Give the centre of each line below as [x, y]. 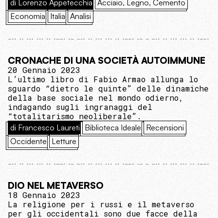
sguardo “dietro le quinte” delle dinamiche [108, 88]
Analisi [81, 16]
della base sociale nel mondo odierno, [96, 97]
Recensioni [165, 127]
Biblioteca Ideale [113, 127]
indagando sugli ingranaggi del [80, 107]
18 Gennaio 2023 [44, 195]
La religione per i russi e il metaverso [101, 204]
